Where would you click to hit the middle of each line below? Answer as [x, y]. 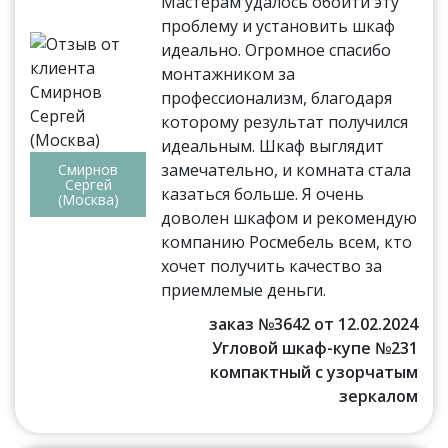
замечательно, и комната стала [286, 169]
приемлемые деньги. [244, 289]
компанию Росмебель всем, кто [287, 241]
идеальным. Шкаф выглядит [273, 145]
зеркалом [378, 395]
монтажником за [228, 73]
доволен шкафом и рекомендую [289, 217]
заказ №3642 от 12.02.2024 [313, 323]
